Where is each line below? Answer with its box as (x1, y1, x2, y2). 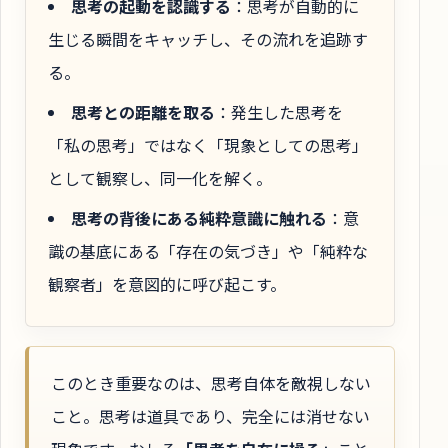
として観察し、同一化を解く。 (48, 166, 272, 191)
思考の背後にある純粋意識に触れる (71, 206, 327, 231)
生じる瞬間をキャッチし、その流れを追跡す (48, 26, 368, 51)
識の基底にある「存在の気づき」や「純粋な (48, 239, 368, 264)
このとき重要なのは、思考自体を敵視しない (51, 370, 371, 395)
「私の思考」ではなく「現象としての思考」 (48, 133, 368, 158)
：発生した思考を (215, 100, 343, 125)
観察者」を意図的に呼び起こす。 (48, 272, 286, 297)
